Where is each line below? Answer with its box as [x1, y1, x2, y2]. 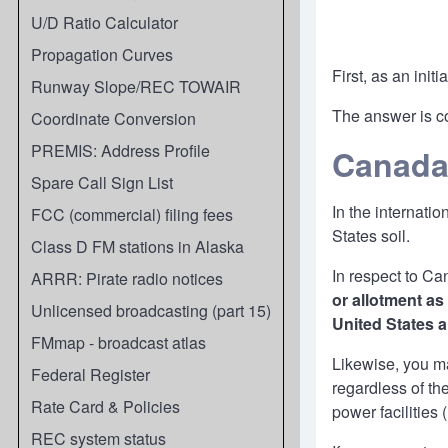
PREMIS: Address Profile [31, 139, 210, 162]
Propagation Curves [31, 43, 173, 66]
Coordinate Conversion [31, 107, 196, 130]
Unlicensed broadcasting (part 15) [31, 299, 271, 322]
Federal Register [31, 363, 150, 386]
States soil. [332, 224, 418, 247]
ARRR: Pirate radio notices [31, 267, 223, 290]
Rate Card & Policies [31, 395, 180, 418]
